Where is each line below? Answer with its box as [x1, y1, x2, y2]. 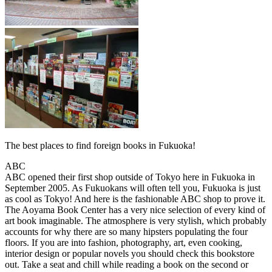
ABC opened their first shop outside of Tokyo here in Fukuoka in [5, 171, 255, 182]
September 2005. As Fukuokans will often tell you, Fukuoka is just [5, 182, 260, 193]
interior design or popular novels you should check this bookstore [5, 248, 254, 259]
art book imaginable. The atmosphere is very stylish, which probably [5, 215, 267, 226]
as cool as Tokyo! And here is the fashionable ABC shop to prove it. [5, 193, 265, 204]
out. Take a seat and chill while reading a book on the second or [5, 259, 248, 270]
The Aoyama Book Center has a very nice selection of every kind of [5, 204, 265, 215]
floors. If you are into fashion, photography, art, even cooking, [5, 237, 242, 248]
